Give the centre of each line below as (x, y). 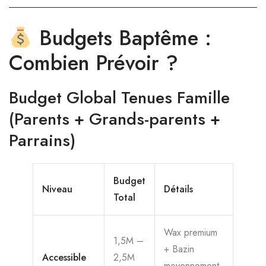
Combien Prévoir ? (94, 63)
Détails (178, 189)
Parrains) (42, 140)
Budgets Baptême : (122, 38)
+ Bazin (179, 249)
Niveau (57, 189)
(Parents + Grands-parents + (115, 119)
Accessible (64, 257)
